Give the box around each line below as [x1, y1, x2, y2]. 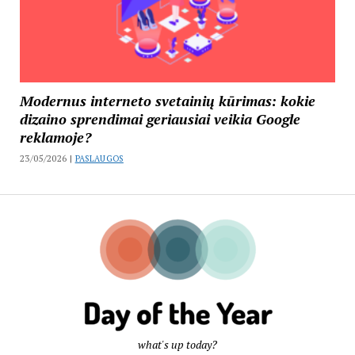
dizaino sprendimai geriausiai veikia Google [19, 109, 300, 128]
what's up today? [138, 337, 217, 352]
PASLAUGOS [74, 152, 124, 164]
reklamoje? [19, 127, 91, 147]
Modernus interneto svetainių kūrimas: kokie [19, 90, 315, 110]
